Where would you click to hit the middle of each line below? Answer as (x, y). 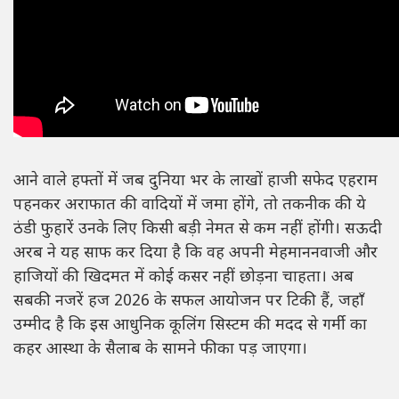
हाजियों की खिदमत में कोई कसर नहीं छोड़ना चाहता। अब (183, 277)
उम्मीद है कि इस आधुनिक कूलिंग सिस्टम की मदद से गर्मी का (190, 325)
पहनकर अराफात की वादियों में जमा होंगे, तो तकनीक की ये (190, 205)
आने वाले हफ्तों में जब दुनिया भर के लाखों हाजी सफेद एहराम (195, 181)
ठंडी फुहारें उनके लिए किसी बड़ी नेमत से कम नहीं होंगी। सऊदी (198, 229)
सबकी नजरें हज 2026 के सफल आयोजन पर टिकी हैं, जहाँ (189, 301)
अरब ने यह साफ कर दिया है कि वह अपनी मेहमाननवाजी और (195, 253)
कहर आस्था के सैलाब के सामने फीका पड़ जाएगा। (160, 349)
